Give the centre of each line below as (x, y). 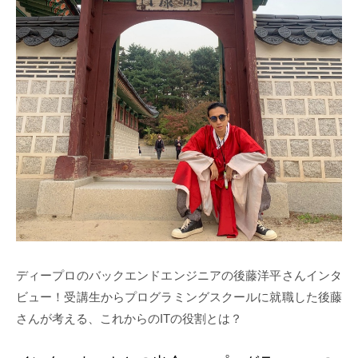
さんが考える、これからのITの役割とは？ (135, 319)
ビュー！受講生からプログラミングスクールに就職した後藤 (179, 297)
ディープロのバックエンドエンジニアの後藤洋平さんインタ (179, 276)
